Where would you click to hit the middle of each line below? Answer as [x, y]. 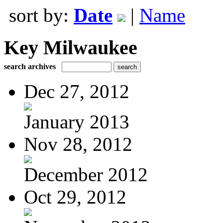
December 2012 [86, 174]
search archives [30, 66]
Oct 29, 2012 [75, 197]
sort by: [41, 15]
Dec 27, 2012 [77, 91]
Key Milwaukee [71, 47]
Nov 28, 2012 [78, 144]
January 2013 [77, 121]
